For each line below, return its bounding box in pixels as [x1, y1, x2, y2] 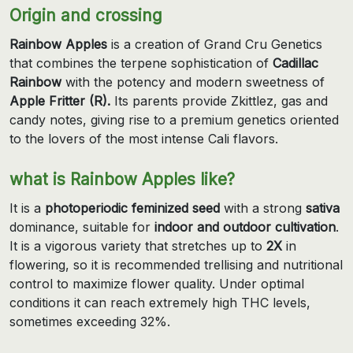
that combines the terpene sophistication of [9, 54, 273, 71]
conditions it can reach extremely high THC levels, [9, 294, 310, 310]
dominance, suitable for [9, 218, 154, 235]
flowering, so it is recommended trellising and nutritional [9, 256, 343, 273]
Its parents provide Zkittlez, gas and [110, 92, 328, 109]
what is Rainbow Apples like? [9, 169, 235, 189]
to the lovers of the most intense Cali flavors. [9, 130, 278, 147]
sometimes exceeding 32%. [9, 313, 170, 329]
